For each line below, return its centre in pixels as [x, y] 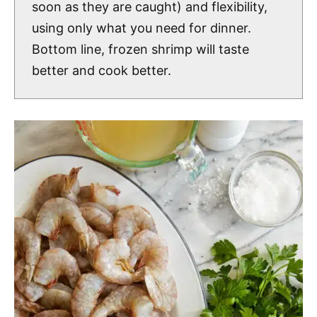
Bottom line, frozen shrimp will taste [140, 49]
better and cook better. [102, 70]
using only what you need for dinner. [142, 28]
